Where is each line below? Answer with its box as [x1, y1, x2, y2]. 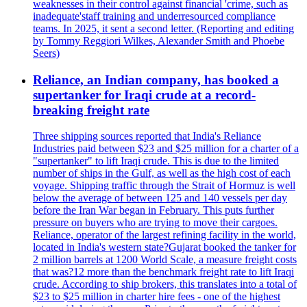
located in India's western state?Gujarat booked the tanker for [33, 241, 296, 254]
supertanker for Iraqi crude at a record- [33, 87, 256, 102]
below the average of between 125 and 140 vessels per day [33, 192, 287, 204]
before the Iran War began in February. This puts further [33, 204, 274, 217]
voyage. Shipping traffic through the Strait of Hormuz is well [33, 180, 295, 192]
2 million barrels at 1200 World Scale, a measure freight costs [33, 254, 297, 266]
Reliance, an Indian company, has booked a [33, 72, 279, 87]
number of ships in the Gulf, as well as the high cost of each [33, 167, 291, 180]
